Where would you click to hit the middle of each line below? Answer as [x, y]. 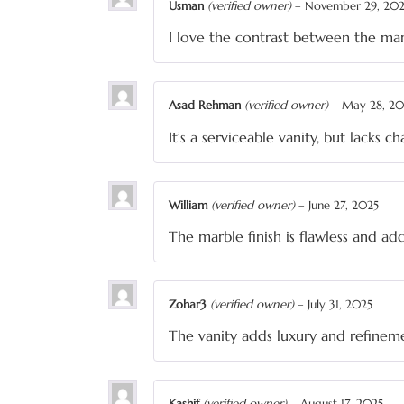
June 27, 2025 [344, 205]
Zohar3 [189, 304]
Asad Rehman [207, 106]
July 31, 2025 [340, 304]
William [190, 205]
